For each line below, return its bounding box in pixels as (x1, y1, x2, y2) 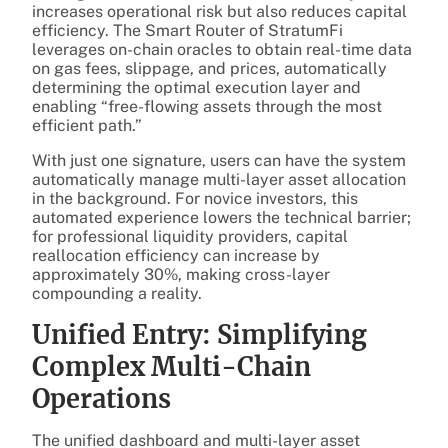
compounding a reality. (32, 283, 202, 303)
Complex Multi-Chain (32, 350, 311, 383)
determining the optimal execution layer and (32, 77, 361, 97)
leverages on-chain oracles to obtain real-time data (32, 39, 412, 59)
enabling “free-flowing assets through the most (32, 96, 382, 116)
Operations (32, 382, 171, 415)
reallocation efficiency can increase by (32, 245, 320, 265)
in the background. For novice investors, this (32, 188, 358, 208)
